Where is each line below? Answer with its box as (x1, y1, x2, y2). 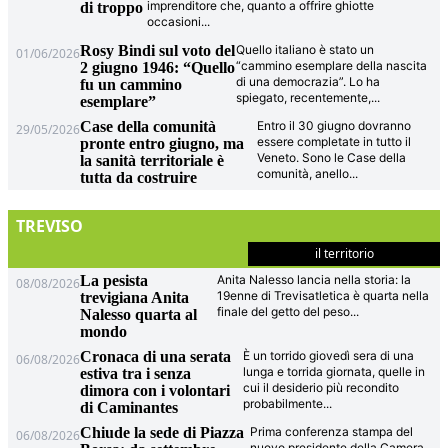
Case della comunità (80, 118, 217, 136)
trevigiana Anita (80, 289, 190, 307)
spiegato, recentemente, (236, 90, 372, 106)
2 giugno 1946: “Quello (80, 59, 236, 77)
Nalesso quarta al (80, 306, 198, 324)
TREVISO (16, 215, 84, 238)
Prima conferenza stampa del (249, 424, 413, 440)
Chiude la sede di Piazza (80, 424, 245, 442)
